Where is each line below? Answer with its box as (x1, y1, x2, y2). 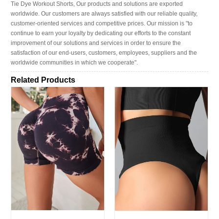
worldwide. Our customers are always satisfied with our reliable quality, (11, 10, 198, 17)
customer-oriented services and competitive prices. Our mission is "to (11, 20, 193, 27)
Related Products (11, 76, 76, 85)
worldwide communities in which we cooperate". (11, 59, 138, 66)
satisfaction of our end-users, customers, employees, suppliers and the (11, 49, 197, 56)
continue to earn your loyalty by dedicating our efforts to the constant (11, 29, 191, 37)
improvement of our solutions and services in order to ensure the (11, 39, 181, 46)
